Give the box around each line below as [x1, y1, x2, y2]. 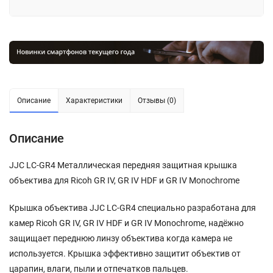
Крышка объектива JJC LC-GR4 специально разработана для [9, 202, 256, 213]
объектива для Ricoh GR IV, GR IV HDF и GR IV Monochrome [9, 175, 239, 185]
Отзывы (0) [138, 96, 176, 105]
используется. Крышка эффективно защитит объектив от [9, 248, 241, 258]
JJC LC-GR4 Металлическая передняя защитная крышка [9, 160, 237, 170]
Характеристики [66, 96, 122, 105]
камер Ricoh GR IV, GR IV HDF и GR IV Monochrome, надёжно [9, 218, 244, 228]
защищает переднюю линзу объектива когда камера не [9, 233, 232, 243]
